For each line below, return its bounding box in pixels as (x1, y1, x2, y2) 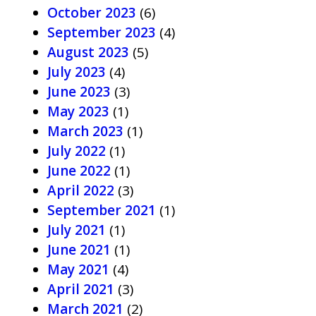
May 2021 (47, 260, 109, 279)
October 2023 (47, 4, 136, 22)
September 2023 (47, 23, 156, 42)
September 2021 (47, 201, 156, 219)
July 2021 (47, 221, 106, 239)
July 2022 (47, 142, 106, 160)
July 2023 (47, 63, 106, 81)
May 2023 (47, 102, 109, 121)
